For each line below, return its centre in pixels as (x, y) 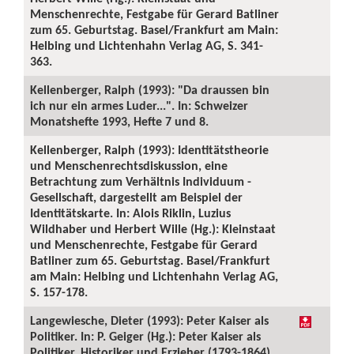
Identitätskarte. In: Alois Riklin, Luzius (130, 213)
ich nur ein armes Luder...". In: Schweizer (139, 105)
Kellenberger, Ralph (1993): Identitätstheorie (149, 150)
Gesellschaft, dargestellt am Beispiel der (136, 197)
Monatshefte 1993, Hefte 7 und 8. (119, 121)
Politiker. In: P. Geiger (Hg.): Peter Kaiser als (145, 336)
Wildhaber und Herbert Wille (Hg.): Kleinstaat (153, 229)
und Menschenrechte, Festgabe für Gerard (144, 245)
